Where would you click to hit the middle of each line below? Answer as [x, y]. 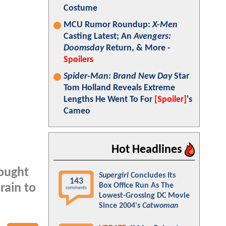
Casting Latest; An [99, 37]
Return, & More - [137, 48]
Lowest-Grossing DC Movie [144, 196]
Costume [80, 8]
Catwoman [160, 206]
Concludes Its [152, 176]
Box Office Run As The [136, 186]
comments [76, 188]
